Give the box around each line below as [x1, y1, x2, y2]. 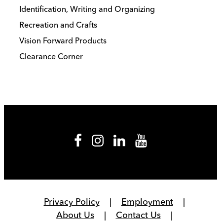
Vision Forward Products [19, 35, 107, 45]
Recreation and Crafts [19, 19, 97, 30]
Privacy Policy [43, 196, 100, 208]
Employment [121, 196, 173, 208]
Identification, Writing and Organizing [19, 3, 155, 14]
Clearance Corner [19, 51, 83, 61]
